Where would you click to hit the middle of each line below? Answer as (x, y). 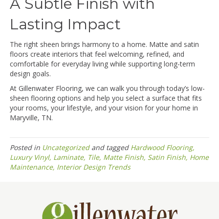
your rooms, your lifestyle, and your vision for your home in (104, 108)
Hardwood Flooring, (163, 147)
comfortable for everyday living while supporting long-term (102, 64)
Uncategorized (66, 147)
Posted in (26, 147)
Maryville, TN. (31, 117)
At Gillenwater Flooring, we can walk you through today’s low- (107, 88)
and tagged (110, 147)
